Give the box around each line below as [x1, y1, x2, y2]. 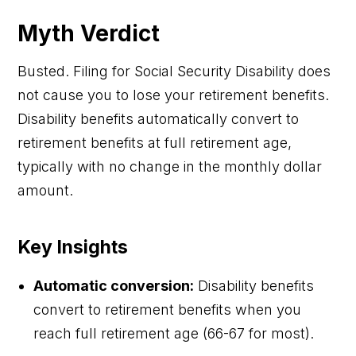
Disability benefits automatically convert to [17, 110, 300, 127]
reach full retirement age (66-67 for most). [33, 324, 315, 342]
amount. [17, 181, 74, 199]
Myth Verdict [17, 19, 161, 47]
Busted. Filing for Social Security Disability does [17, 62, 331, 79]
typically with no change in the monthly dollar [17, 157, 323, 175]
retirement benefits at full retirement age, [17, 133, 292, 151]
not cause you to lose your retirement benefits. [17, 86, 330, 103]
